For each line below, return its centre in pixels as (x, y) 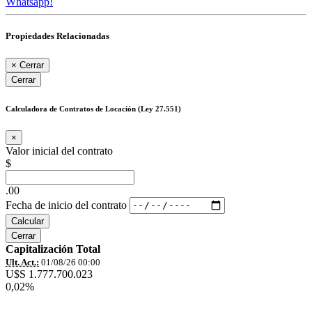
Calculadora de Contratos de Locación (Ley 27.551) (93, 108)
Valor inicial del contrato (59, 150)
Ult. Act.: (22, 262)
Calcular (28, 221)
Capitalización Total (53, 249)
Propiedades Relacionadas (57, 36)
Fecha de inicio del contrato (66, 204)
